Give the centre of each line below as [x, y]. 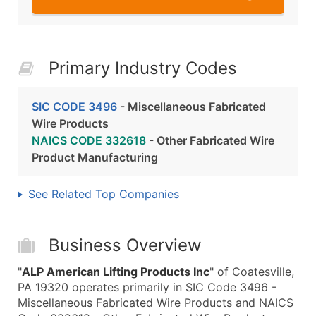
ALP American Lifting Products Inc [116, 272]
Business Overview [125, 245]
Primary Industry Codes [143, 68]
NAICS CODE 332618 [89, 140]
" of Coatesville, [252, 272]
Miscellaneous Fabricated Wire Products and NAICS [156, 303]
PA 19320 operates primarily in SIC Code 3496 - [147, 287]
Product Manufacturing [95, 157]
